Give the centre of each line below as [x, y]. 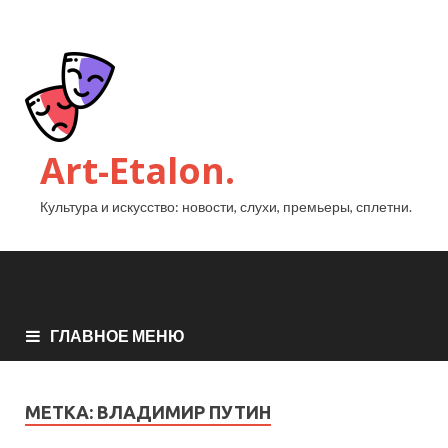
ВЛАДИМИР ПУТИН [184, 412]
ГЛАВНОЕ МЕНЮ [117, 336]
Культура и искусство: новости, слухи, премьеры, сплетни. [226, 206]
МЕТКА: [61, 412]
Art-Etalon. [137, 170]
